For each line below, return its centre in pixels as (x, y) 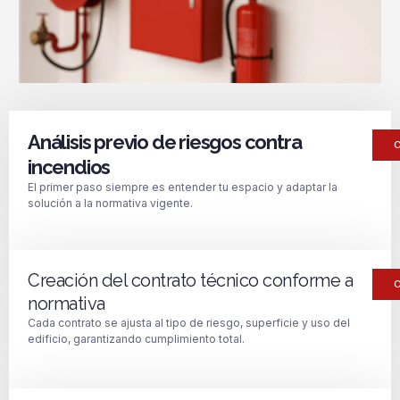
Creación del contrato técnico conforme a (190, 280)
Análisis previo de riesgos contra (165, 142)
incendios (69, 167)
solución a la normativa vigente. (110, 204)
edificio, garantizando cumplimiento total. (136, 338)
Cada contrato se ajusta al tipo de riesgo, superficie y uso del (189, 322)
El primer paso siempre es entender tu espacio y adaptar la (183, 187)
